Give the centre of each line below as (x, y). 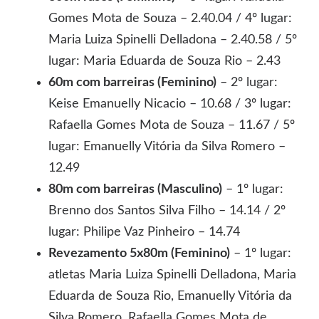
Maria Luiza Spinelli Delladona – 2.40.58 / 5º (173, 40)
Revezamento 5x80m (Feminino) (140, 253)
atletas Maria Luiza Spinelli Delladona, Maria (173, 274)
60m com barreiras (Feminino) (133, 82)
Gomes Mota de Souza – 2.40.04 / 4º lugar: (171, 18)
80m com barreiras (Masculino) (136, 189)
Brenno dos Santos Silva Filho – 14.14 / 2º (167, 210)
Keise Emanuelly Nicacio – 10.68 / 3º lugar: (170, 104)
